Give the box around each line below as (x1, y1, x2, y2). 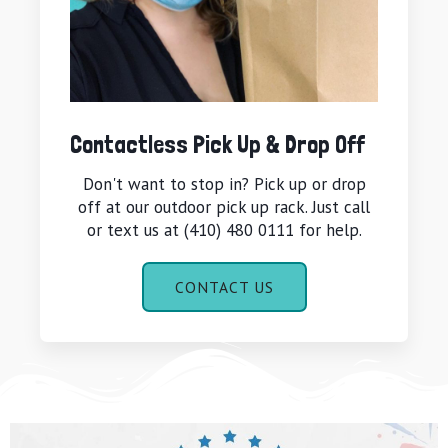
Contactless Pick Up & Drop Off (70, 130, 365, 160)
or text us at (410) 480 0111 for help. (86, 219, 362, 242)
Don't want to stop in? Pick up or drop (82, 173, 366, 196)
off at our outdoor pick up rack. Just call (78, 196, 370, 219)
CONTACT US (174, 276, 274, 297)
